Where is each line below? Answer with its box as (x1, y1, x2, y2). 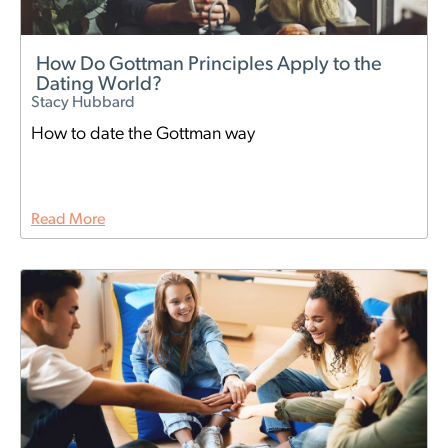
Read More (31, 212, 105, 229)
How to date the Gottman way (31, 125, 255, 145)
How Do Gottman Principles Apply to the (36, 55, 382, 76)
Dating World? (36, 75, 162, 96)
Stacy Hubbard (31, 95, 135, 112)
